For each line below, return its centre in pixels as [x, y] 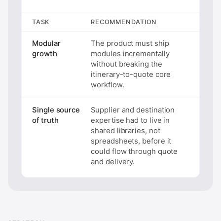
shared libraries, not [126, 130]
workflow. [108, 85]
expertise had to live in [130, 120]
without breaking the [127, 64]
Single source [56, 110]
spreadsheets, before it [131, 141]
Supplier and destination [133, 110]
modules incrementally [130, 54]
